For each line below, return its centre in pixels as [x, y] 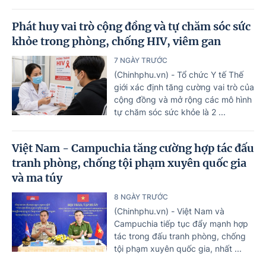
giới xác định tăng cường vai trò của [184, 87]
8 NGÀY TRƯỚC [141, 197]
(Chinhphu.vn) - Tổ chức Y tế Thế [179, 74]
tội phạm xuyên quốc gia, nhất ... [178, 248]
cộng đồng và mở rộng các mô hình [183, 99]
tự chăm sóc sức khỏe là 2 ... [170, 112]
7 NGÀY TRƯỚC [141, 60]
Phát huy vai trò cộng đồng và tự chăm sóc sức [131, 26]
